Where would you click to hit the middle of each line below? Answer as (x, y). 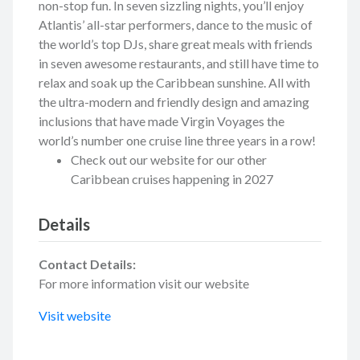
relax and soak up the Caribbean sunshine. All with (174, 83)
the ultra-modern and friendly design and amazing (174, 102)
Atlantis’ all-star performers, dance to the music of (176, 25)
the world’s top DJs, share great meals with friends (176, 44)
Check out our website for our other (169, 160)
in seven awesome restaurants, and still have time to (179, 63)
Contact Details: (87, 264)
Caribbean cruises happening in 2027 (172, 179)
